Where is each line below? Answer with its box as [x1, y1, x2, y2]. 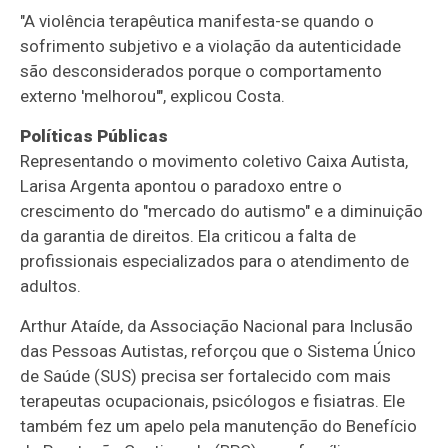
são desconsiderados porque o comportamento [20, 60, 383, 81]
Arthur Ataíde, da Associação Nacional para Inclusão [20, 315, 414, 336]
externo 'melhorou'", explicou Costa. [20, 85, 286, 106]
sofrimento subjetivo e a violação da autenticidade [20, 35, 402, 56]
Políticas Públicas [20, 125, 169, 146]
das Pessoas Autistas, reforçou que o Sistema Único [20, 340, 417, 361]
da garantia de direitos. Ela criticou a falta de [20, 225, 357, 246]
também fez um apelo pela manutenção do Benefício [20, 415, 418, 436]
